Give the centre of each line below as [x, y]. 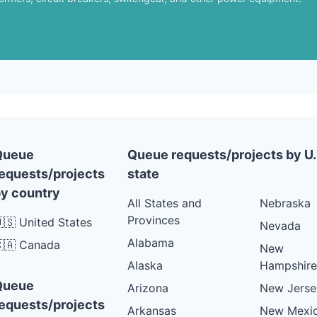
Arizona [148, 288]
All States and [165, 203]
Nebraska [285, 203]
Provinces [154, 220]
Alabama [151, 242]
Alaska [145, 265]
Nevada [280, 225]
